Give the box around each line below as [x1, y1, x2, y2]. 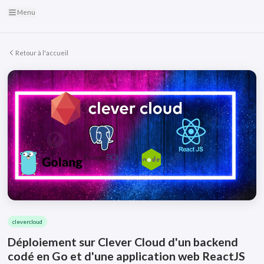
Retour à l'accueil [15, 49, 68, 57]
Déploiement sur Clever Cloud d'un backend [8, 235, 238, 249]
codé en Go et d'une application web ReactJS [8, 249, 245, 263]
